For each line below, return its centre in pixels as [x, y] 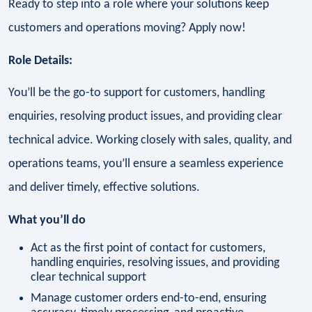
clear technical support [88, 278]
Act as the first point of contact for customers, [148, 249]
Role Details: [40, 61]
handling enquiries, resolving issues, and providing [155, 263]
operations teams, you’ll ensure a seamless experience [146, 164]
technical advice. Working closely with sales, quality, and [150, 141]
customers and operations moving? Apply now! [127, 28]
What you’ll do [47, 220]
